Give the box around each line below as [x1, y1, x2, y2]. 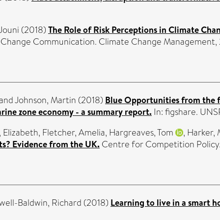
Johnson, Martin [15, 93, 76, 107]
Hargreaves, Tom [109, 126, 173, 139]
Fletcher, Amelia [42, 126, 105, 139]
